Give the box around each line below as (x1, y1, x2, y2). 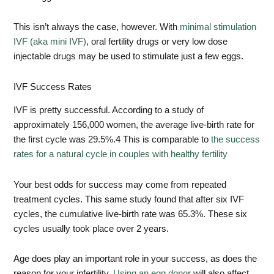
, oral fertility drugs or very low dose (86, 37, 228, 47)
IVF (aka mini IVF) (13, 37, 87, 47)
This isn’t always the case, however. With (13, 22, 180, 32)
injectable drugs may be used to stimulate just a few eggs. (13, 51, 244, 62)
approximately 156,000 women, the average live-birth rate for (13, 120, 255, 130)
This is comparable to (120, 135, 212, 145)
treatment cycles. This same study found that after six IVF (13, 194, 245, 204)
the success (211, 135, 261, 145)
